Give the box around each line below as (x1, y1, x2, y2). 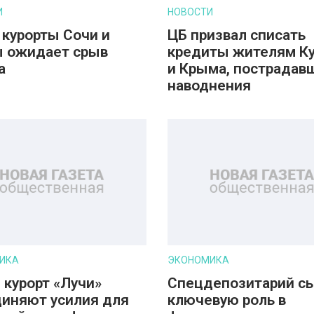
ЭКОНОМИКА (168, 254, 229, 266)
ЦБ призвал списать (168, 27, 306, 43)
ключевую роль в (168, 292, 286, 308)
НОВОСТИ (168, 6, 213, 18)
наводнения (168, 77, 251, 94)
